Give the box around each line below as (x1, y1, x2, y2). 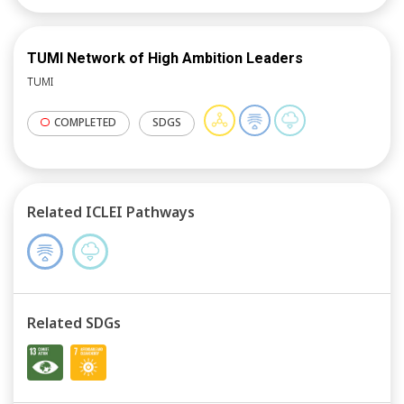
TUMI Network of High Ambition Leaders (27, 50, 303, 68)
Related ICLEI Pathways (27, 202, 195, 223)
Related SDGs (27, 313, 121, 334)
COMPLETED (53, 114, 116, 130)
